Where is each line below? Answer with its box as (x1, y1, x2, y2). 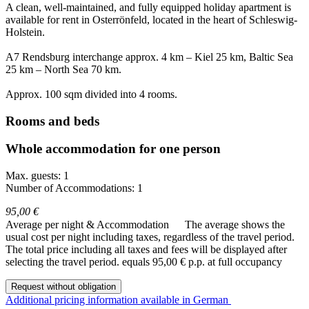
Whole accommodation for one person (6, 141, 221, 157)
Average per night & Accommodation (6, 219, 172, 231)
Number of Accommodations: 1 (6, 182, 143, 195)
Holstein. (6, 26, 45, 38)
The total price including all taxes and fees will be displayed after (6, 243, 287, 256)
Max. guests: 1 (6, 170, 69, 182)
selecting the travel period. (6, 256, 122, 268)
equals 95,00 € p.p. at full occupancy (122, 256, 282, 268)
